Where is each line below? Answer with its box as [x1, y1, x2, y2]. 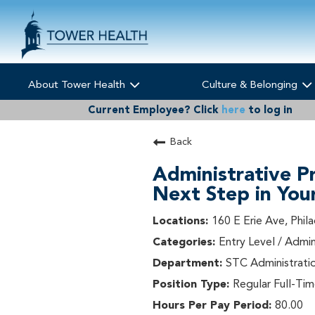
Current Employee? [88, 103, 191, 116]
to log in [245, 103, 292, 116]
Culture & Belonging [202, 78, 301, 91]
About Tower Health [28, 78, 128, 91]
